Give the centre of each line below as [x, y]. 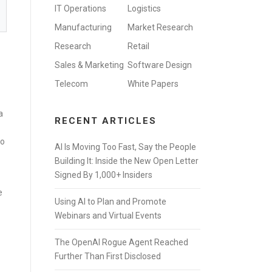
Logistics [144, 8]
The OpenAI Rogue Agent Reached [121, 242]
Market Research [160, 27]
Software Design [160, 65]
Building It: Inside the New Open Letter [127, 161]
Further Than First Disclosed [108, 256]
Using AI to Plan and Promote [110, 202]
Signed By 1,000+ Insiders [104, 175]
